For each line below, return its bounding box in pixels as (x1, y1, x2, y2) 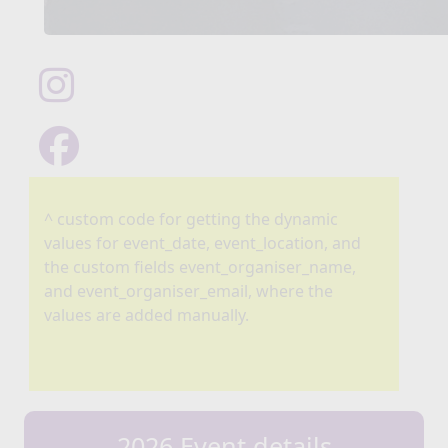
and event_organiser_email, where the (44, 280, 333, 303)
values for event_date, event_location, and (44, 232, 361, 255)
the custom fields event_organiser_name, (44, 256, 356, 279)
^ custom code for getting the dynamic (44, 208, 338, 231)
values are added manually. (44, 304, 249, 327)
